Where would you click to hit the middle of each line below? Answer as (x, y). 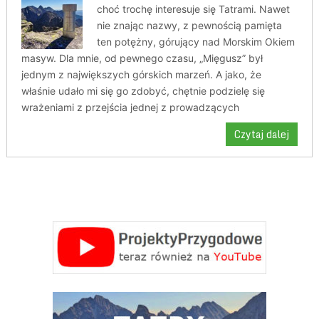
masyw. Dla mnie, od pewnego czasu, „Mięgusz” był (142, 58)
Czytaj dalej (262, 134)
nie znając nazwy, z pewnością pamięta (190, 25)
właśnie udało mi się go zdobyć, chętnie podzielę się (143, 91)
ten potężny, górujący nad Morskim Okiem (196, 42)
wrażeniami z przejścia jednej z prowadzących (130, 107)
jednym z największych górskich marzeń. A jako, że (141, 74)
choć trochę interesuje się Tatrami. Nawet (194, 9)
